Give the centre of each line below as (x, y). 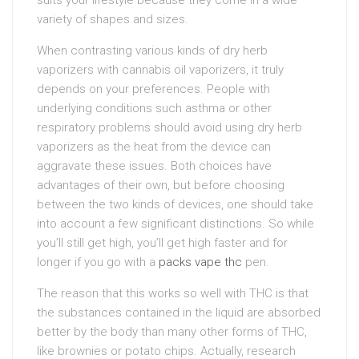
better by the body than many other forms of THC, (172, 331)
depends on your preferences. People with (153, 89)
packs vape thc (200, 262)
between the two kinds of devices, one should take (175, 204)
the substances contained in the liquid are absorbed (179, 312)
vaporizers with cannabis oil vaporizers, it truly (160, 69)
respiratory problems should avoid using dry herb (169, 127)
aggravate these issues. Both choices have (154, 165)
